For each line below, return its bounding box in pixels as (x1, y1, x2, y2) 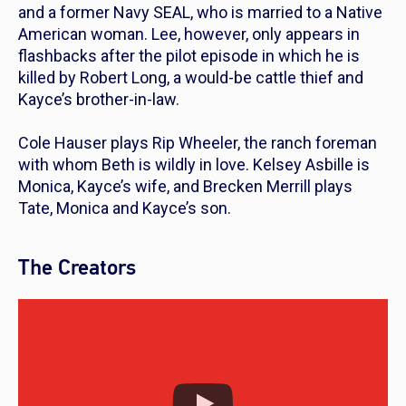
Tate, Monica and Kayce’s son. (18, 198, 231, 217)
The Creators (18, 253, 136, 282)
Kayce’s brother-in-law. (18, 89, 179, 109)
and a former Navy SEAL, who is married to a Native (18, 2, 382, 22)
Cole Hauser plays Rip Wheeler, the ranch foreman (18, 132, 377, 152)
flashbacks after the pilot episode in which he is (18, 45, 360, 65)
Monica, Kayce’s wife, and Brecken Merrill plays (18, 176, 353, 196)
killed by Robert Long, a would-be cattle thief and (18, 67, 363, 87)
